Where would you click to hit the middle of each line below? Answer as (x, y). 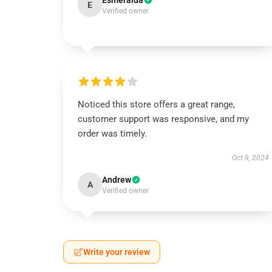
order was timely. (112, 134)
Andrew (117, 180)
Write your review (117, 252)
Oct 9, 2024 (250, 158)
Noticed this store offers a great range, (156, 104)
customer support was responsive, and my (163, 119)
